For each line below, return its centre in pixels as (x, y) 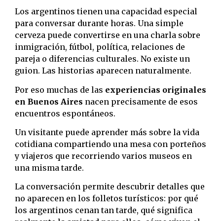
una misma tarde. (49, 167)
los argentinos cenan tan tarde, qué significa (104, 210)
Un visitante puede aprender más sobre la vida (107, 132)
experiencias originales (156, 90)
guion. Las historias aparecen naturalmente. (103, 71)
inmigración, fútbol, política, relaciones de (100, 47)
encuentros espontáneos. (65, 113)
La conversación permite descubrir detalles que (110, 187)
